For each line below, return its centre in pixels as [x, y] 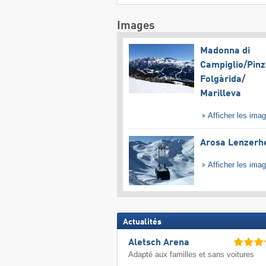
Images [136, 26]
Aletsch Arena [159, 243]
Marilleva [220, 94]
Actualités [142, 222]
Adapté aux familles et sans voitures [191, 255]
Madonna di [225, 51]
